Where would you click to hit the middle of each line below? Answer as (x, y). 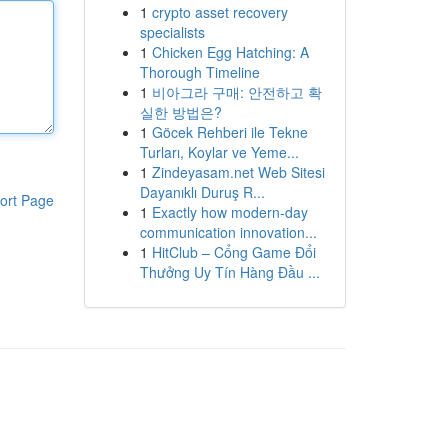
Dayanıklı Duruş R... (202, 192)
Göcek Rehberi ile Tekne (229, 132)
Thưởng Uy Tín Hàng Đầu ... (229, 272)
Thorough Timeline (199, 72)
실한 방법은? (180, 112)
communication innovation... (228, 232)
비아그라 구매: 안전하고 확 (236, 92)
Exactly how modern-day (229, 212)
